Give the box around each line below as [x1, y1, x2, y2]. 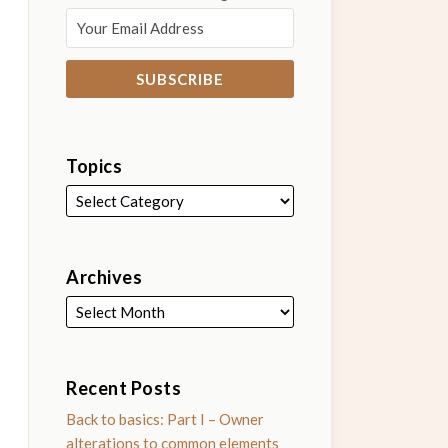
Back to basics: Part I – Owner [66, 410, 265, 428]
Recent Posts [66, 377, 182, 399]
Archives [66, 266, 143, 288]
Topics [66, 155, 123, 177]
